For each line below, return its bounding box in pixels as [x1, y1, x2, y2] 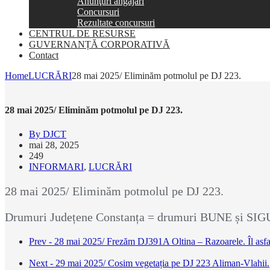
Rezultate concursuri [77, 17, 155, 28]
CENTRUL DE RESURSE [29, 28, 136, 39]
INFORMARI [29, 161, 84, 172]
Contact [29, 50, 58, 60]
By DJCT [29, 128, 66, 139]
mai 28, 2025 [29, 139, 79, 150]
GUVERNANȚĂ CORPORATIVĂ [29, 39, 170, 49]
